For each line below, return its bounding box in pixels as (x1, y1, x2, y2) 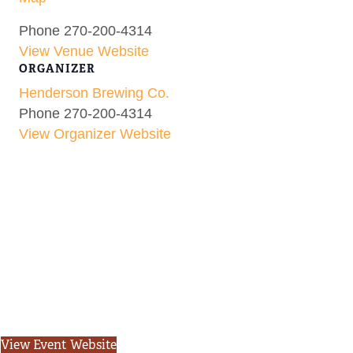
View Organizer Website (19, 125, 171, 142)
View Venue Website (19, 43, 149, 59)
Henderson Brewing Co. (19, 84, 169, 101)
